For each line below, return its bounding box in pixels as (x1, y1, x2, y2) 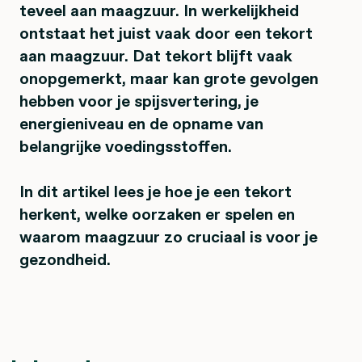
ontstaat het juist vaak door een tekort (19, 21, 313, 44)
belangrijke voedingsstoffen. (19, 134, 232, 158)
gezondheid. (19, 247, 111, 271)
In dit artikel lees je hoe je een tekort (19, 179, 292, 203)
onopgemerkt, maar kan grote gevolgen (19, 66, 318, 90)
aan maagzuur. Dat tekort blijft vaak (19, 44, 293, 67)
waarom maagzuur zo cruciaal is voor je (19, 225, 318, 248)
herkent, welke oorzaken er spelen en (19, 202, 295, 225)
